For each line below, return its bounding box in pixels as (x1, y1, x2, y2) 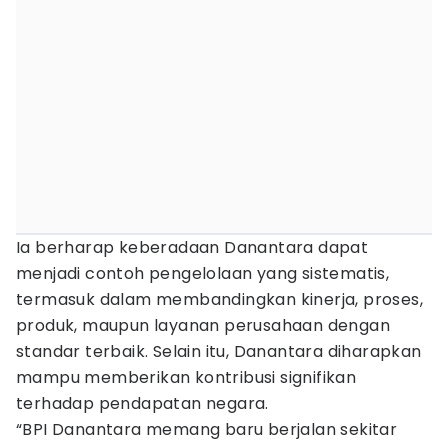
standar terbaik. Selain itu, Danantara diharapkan (16, 340, 422, 363)
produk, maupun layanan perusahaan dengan (16, 314, 390, 337)
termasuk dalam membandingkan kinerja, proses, (16, 288, 423, 311)
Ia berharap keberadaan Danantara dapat (16, 236, 369, 259)
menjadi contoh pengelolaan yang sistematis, (16, 262, 390, 285)
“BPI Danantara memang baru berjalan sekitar (16, 418, 398, 441)
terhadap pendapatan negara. (16, 392, 269, 415)
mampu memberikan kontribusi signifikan (16, 366, 357, 389)
